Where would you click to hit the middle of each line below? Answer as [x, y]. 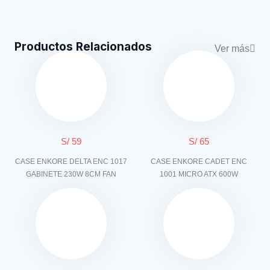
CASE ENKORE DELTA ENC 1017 [71, 161]
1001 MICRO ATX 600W [199, 174]
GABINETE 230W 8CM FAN [71, 174]
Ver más [232, 48]
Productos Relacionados [83, 46]
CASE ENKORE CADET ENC [199, 161]
